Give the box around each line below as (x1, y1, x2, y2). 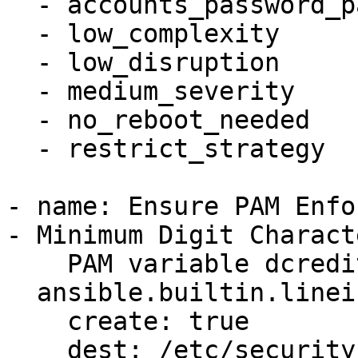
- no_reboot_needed (6, 105, 37, 134)
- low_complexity (6, 19, 37, 48)
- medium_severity (6, 77, 37, 105)
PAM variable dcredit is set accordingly (6, 249, 67, 278)
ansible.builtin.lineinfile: (6, 278, 37, 307)
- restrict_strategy (6, 134, 37, 163)
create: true (6, 307, 67, 336)
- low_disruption (6, 48, 37, 77)
